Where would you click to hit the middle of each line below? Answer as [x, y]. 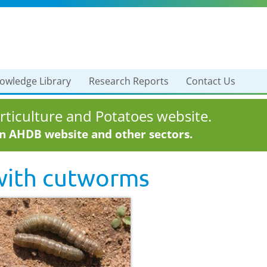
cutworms [96, 177]
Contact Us [211, 81]
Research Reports [128, 81]
